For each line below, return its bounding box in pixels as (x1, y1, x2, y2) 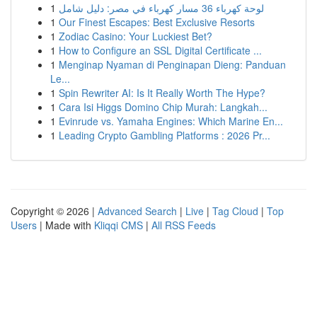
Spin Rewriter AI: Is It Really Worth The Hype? (59, 86, 265, 100)
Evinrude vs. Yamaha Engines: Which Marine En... (59, 114, 283, 128)
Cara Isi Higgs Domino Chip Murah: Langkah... (59, 100, 267, 114)
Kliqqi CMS (94, 218, 143, 232)
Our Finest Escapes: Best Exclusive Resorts (59, 15, 255, 29)
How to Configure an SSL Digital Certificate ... (59, 43, 262, 57)
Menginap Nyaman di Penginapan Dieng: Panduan (59, 57, 286, 71)
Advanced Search (98, 204, 177, 218)
